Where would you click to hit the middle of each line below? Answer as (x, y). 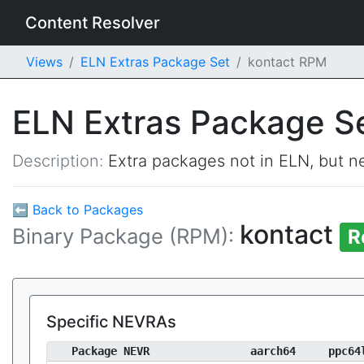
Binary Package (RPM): (126, 236)
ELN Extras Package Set (155, 62)
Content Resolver (93, 23)
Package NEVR (110, 351)
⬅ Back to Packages (78, 210)
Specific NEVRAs (111, 322)
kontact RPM (287, 62)
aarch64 (273, 351)
